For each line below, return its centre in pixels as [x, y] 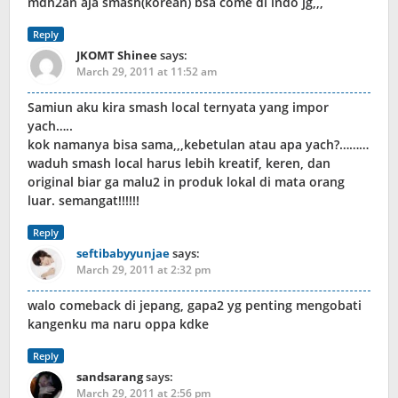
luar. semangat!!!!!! [84, 201]
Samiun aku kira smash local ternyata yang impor [178, 107]
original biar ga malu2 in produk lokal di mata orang [186, 182]
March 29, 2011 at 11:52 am [147, 72]
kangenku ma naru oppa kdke [118, 324]
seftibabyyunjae [123, 254]
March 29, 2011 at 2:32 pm [143, 270]
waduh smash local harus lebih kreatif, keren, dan [179, 163]
